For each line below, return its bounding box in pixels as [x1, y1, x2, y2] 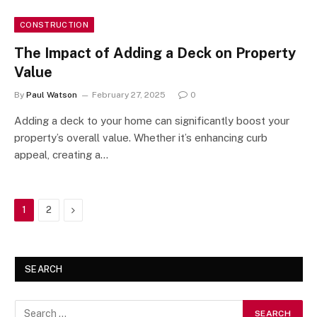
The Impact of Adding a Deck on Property [14, 45, 296, 62]
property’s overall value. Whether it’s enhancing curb [14, 132, 267, 144]
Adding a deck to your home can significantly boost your [14, 115, 289, 127]
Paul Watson [26, 90, 77, 100]
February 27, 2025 [92, 90, 166, 100]
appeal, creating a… [14, 149, 108, 161]
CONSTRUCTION [20, 21, 88, 29]
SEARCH [25, 264, 63, 275]
